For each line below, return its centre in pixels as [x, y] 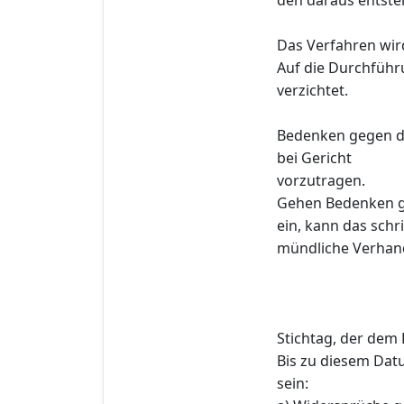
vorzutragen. [321, 180]
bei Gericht [314, 157]
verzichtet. [312, 90]
